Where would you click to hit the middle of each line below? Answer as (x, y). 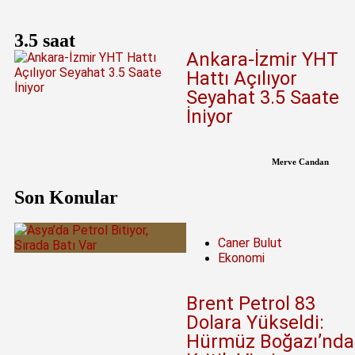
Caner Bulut (250, 243)
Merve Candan (300, 162)
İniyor (209, 117)
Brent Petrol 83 (250, 304)
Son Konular (66, 198)
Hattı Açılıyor (241, 79)
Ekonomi (241, 258)
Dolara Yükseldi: (255, 323)
